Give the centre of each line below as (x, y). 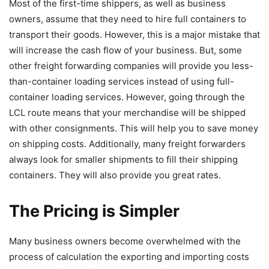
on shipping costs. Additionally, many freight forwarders (127, 144)
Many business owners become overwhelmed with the (125, 241)
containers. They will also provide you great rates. (116, 175)
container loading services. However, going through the (127, 97)
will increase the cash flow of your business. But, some (125, 50)
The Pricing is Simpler (94, 211)
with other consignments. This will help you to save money (134, 128)
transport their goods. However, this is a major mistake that (134, 34)
